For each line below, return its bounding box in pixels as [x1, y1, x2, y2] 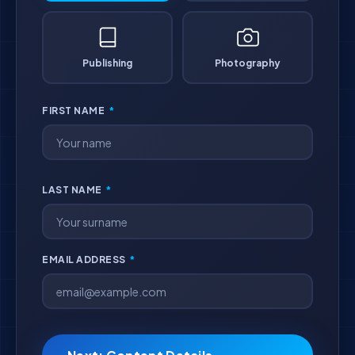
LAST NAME [42, 184, 104, 196]
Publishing [82, 56, 132, 69]
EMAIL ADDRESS [42, 254, 128, 265]
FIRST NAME [42, 105, 107, 116]
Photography [215, 56, 281, 69]
